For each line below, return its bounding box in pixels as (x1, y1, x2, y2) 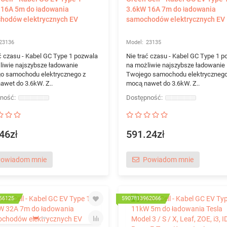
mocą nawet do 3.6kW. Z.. (126, 80, 200, 87)
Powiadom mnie (142, 156, 194, 164)
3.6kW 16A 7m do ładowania (126, 5, 216, 13)
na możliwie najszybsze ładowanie (126, 61, 225, 69)
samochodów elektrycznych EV (126, 15, 225, 23)
